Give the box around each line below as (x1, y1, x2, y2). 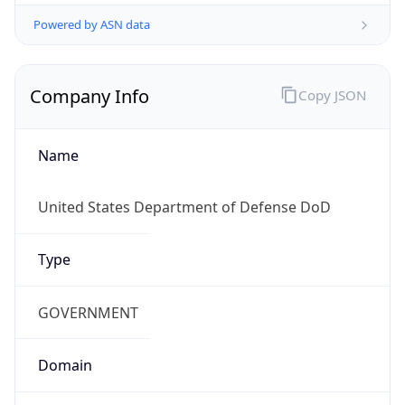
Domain (37, 354, 92, 375)
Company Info (30, 84, 149, 109)
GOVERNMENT (37, 302, 138, 323)
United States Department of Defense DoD (37, 197, 331, 218)
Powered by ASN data (33, 16, 150, 33)
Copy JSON (297, 85, 366, 104)
